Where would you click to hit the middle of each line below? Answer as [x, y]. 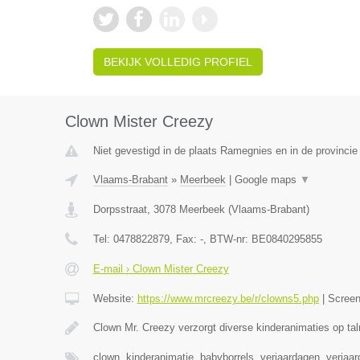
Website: [115, 299]
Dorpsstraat [120, 210]
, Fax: [184, 239]
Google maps [267, 180]
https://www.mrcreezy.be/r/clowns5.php [228, 299]
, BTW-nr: [227, 239]
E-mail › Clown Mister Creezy [161, 269]
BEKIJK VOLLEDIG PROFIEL [178, 62]
